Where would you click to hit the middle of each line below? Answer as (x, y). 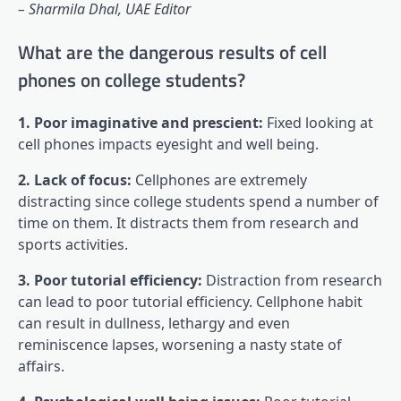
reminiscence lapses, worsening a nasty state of (180, 345)
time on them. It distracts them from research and (188, 223)
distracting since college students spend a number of (198, 202)
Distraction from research (292, 281)
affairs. (41, 367)
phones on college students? (132, 79)
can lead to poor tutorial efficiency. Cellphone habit (190, 302)
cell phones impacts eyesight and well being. (168, 145)
